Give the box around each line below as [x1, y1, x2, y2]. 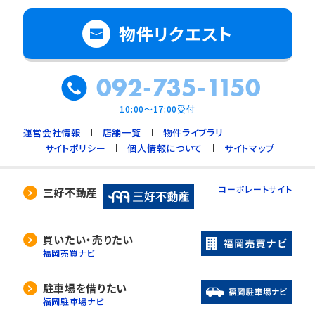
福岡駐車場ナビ [42, 295, 104, 308]
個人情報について [127, 141, 203, 155]
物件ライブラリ [162, 126, 224, 140]
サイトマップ [224, 141, 275, 155]
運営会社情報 [22, 126, 81, 140]
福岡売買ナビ [42, 247, 95, 259]
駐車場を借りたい [42, 281, 128, 296]
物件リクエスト [119, 21, 233, 46]
